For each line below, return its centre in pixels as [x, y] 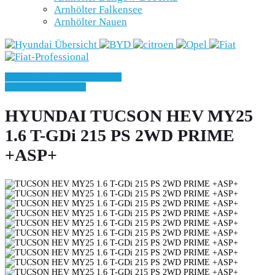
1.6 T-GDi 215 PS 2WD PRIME [120, 135]
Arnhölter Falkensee [98, 9]
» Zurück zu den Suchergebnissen [63, 77]
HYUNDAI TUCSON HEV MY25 [129, 115]
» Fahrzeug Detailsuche [45, 87]
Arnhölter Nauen [91, 21]
